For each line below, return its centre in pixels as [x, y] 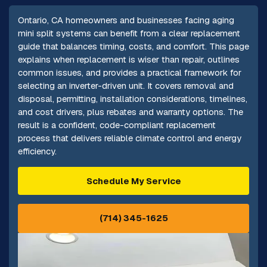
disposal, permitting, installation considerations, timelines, [132, 99]
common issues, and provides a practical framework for [129, 73]
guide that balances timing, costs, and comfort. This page [133, 46]
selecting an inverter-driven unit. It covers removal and [125, 86]
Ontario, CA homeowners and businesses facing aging [126, 20]
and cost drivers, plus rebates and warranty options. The [130, 112]
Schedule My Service [133, 181]
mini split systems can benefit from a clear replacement [129, 33]
